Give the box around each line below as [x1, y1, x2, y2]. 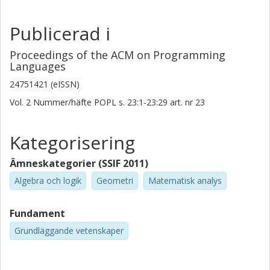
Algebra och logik [14, 175, 81, 186]
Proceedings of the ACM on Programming [10, 48, 225, 62]
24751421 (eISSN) [10, 78, 80, 90]
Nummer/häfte [33, 96, 92, 108]
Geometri [96, 175, 133, 186]
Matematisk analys [148, 175, 222, 186]
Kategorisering [10, 130, 135, 155]
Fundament [10, 206, 65, 220]
